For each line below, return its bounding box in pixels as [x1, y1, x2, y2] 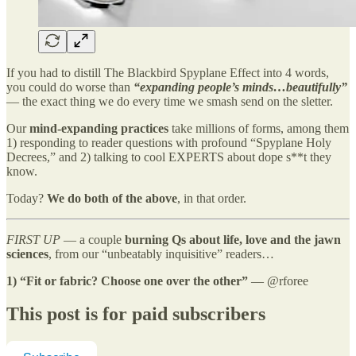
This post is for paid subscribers [6, 304, 265, 325]
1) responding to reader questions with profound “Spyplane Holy [6, 135, 331, 149]
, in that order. [177, 191, 246, 205]
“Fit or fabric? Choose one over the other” [20, 273, 251, 288]
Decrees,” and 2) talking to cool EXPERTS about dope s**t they [6, 149, 331, 164]
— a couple [60, 232, 125, 246]
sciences [6, 246, 48, 261]
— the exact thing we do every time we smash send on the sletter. [6, 94, 333, 108]
